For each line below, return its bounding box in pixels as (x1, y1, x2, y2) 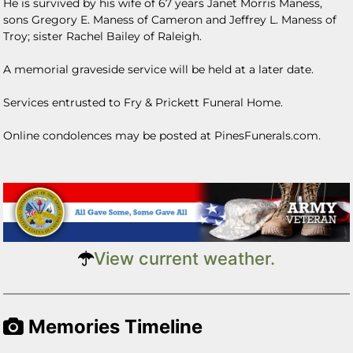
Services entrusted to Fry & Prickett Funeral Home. (3, 95, 287, 110)
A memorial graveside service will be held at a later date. (3, 62, 318, 76)
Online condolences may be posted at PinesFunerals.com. (3, 128, 321, 143)
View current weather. (94, 247, 275, 269)
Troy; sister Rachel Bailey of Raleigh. (3, 29, 206, 43)
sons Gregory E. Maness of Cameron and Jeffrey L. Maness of (3, 13, 337, 27)
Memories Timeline (24, 314, 203, 338)
